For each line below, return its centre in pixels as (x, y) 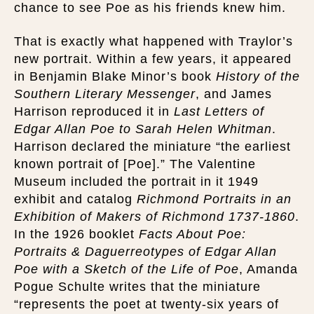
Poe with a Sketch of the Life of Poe (127, 269)
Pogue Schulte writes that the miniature (137, 286)
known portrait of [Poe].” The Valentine (135, 164)
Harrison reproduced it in (94, 111)
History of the (258, 76)
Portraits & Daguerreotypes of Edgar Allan (145, 251)
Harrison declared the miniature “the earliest (152, 146)
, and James (234, 94)
